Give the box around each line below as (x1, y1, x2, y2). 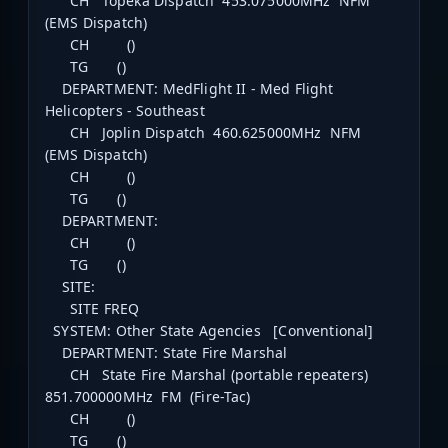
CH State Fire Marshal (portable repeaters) (45, 365, 373, 385)
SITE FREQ (45, 299, 148, 319)
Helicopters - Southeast (45, 101, 205, 121)
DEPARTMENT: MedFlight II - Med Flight (45, 79, 334, 99)
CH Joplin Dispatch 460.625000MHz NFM (45, 123, 366, 143)
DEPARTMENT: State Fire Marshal (45, 343, 288, 363)
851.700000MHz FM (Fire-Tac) (45, 387, 251, 407)
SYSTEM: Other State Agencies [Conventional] (45, 321, 374, 341)
